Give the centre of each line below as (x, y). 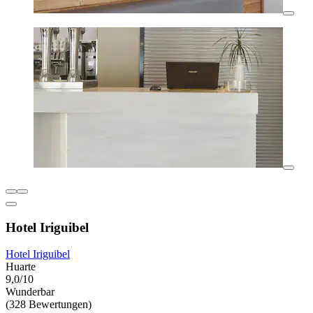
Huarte (21, 267)
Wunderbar (30, 292)
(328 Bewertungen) (49, 305)
